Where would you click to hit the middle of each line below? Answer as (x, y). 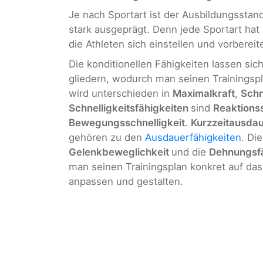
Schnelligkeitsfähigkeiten (130, 108)
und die (190, 152)
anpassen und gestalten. (126, 181)
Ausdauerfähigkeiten (193, 137)
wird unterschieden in (121, 93)
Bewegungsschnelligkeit (127, 122)
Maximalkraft (204, 93)
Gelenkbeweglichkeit (120, 152)
